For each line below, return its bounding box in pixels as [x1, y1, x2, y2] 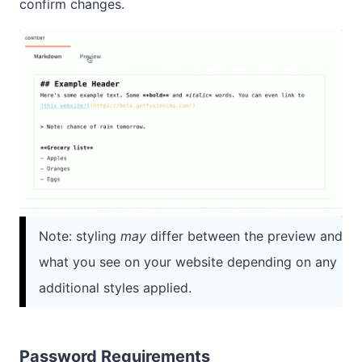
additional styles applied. [39, 280, 192, 297]
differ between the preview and [146, 228, 343, 245]
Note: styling [39, 228, 120, 245]
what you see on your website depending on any [39, 254, 337, 271]
